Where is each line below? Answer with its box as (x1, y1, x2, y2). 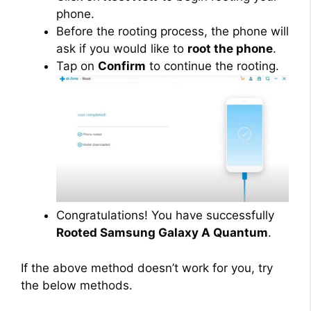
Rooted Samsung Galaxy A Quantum (56, 226, 268, 240)
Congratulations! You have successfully (56, 208, 274, 223)
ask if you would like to (56, 42, 187, 56)
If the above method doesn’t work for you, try (21, 260, 273, 275)
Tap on (56, 59, 98, 74)
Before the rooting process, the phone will (56, 24, 289, 39)
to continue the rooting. (146, 59, 279, 74)
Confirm (98, 59, 146, 74)
